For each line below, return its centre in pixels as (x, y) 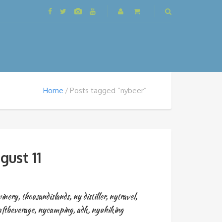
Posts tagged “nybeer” (108, 90)
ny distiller (89, 196)
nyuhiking (108, 210)
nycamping (55, 210)
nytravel (122, 196)
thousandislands (46, 196)
